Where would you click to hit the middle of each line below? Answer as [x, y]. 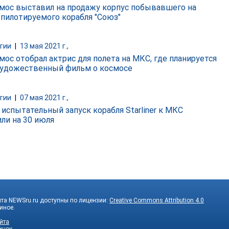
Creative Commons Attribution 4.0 [157, 200]
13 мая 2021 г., [44, 46]
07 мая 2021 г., [44, 97]
